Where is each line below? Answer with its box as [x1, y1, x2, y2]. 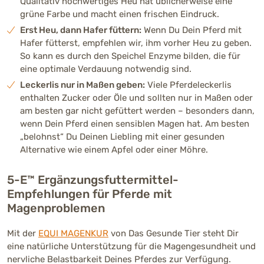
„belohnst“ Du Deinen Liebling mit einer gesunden [20, 131, 225, 142]
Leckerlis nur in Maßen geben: [20, 79, 145, 90]
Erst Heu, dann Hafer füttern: [20, 24, 141, 35]
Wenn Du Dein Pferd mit [141, 24, 242, 35]
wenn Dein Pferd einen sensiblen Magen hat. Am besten [20, 118, 249, 129]
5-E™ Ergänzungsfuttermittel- [7, 172, 179, 187]
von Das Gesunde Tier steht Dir [108, 227, 239, 239]
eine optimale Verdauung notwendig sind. [20, 63, 192, 74]
